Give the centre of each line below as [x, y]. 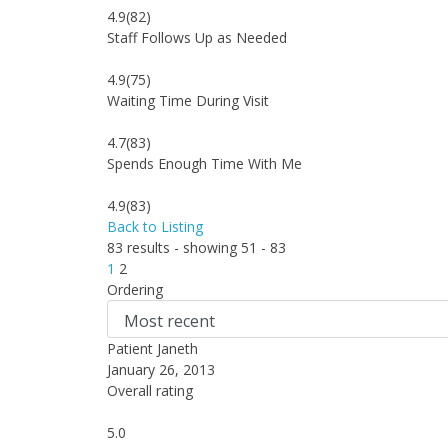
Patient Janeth [152, 348]
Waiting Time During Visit [188, 100]
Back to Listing [155, 226]
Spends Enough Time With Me [204, 163]
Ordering [135, 289]
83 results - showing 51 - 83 [196, 247]
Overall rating [150, 390]
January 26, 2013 [161, 369]
